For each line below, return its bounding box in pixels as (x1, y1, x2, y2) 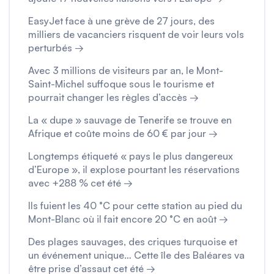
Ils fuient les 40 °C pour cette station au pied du (28, 199, 242, 212)
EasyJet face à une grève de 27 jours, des (28, 15, 215, 28)
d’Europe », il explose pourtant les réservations (28, 163, 240, 176)
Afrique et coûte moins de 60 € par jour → (28, 127, 218, 140)
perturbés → (28, 42, 84, 54)
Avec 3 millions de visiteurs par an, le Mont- (28, 64, 223, 77)
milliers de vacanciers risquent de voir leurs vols (28, 28, 244, 41)
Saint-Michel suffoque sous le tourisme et (28, 78, 214, 91)
